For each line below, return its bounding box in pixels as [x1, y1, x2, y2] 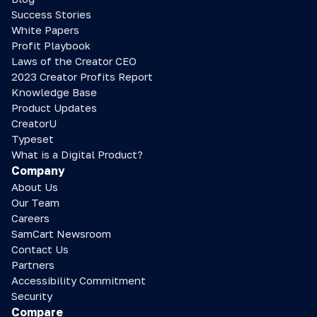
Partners [11, 258, 54, 271]
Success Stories [11, 8, 91, 21]
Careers [11, 212, 50, 224]
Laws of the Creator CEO [11, 54, 137, 67]
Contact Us [11, 243, 69, 255]
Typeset [11, 132, 54, 145]
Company [11, 163, 65, 178]
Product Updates [11, 101, 97, 114]
